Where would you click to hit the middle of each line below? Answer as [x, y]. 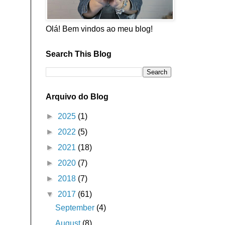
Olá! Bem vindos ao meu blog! [99, 29]
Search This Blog [78, 54]
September [76, 207]
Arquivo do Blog [77, 96]
